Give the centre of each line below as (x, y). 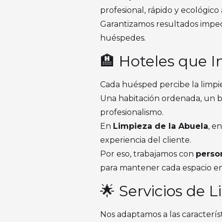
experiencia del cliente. (146, 140)
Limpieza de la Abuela (161, 126)
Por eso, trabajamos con (148, 154)
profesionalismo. (132, 112)
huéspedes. (123, 38)
